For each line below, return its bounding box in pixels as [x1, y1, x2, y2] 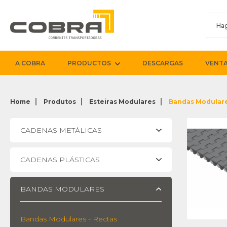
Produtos [44, 98, 76, 105]
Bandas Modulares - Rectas [20, 214, 117, 223]
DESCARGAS [142, 59, 183, 67]
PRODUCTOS [67, 59, 111, 67]
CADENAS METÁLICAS [20, 126, 102, 135]
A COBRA [15, 59, 45, 67]
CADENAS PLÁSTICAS [20, 155, 100, 164]
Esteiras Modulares [89, 98, 156, 105]
